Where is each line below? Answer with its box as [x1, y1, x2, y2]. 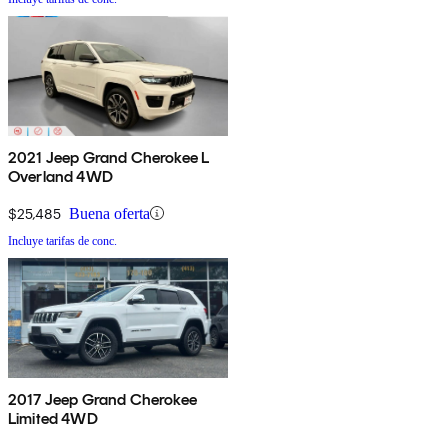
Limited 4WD [8, 408, 98, 428]
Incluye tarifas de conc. [8, 233, 117, 248]
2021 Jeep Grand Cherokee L [8, 147, 210, 167]
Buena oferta [69, 204, 150, 222]
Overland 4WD [8, 166, 113, 186]
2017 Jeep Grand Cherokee [8, 389, 197, 409]
